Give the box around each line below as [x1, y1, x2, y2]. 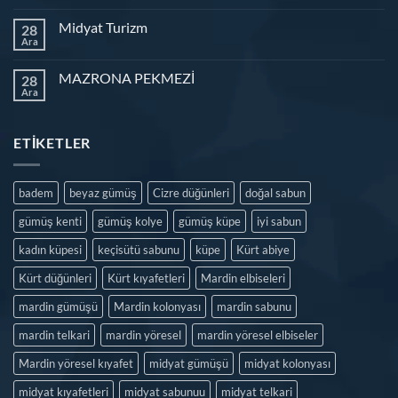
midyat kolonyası [244, 355, 330, 370]
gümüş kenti [19, 213, 82, 228]
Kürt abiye [236, 242, 290, 257]
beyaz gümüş [69, 185, 137, 200]
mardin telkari [19, 327, 90, 342]
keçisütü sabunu [98, 242, 179, 257]
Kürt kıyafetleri [107, 270, 185, 285]
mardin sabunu [217, 298, 291, 314]
